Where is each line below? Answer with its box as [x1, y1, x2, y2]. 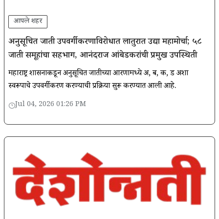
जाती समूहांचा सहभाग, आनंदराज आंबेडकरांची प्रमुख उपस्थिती [8, 49, 197, 64]
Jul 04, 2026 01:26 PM [15, 100, 86, 111]
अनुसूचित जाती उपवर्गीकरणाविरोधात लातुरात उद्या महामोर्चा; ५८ [8, 36, 202, 50]
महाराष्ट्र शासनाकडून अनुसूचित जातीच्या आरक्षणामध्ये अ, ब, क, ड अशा [8, 68, 188, 81]
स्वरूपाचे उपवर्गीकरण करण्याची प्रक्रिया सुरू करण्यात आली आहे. [8, 81, 176, 93]
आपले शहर [14, 16, 42, 28]
